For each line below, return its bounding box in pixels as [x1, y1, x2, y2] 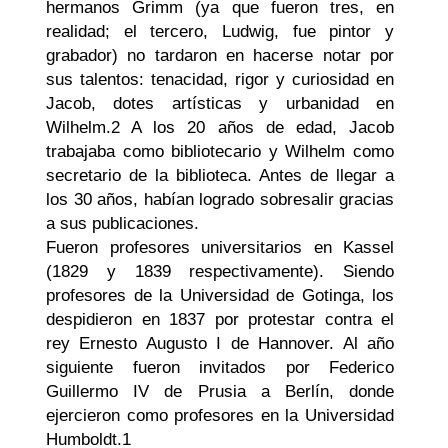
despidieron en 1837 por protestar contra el [46, 309, 394, 329]
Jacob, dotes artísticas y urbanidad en [46, 93, 394, 113]
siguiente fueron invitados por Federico [46, 357, 394, 377]
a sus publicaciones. [46, 213, 199, 233]
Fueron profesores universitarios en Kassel [46, 237, 394, 257]
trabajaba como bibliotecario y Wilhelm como [46, 141, 394, 161]
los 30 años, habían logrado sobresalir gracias [46, 189, 394, 209]
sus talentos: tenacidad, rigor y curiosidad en [46, 69, 394, 89]
